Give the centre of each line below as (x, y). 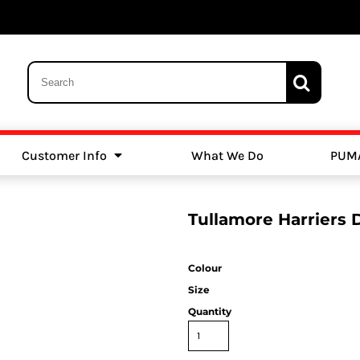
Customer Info (65, 155)
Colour (205, 268)
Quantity (210, 311)
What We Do (228, 155)
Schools (100, 163)
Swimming (260, 163)
